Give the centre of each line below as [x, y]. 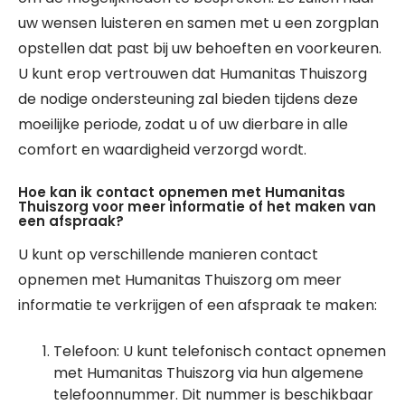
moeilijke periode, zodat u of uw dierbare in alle [183, 124]
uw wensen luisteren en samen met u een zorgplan [198, 23]
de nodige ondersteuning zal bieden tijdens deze [188, 99]
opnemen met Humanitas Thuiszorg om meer [180, 280]
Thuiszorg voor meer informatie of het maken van [197, 207]
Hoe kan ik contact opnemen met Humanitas [182, 192]
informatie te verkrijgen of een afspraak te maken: [198, 305]
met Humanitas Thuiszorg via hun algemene [208, 373]
